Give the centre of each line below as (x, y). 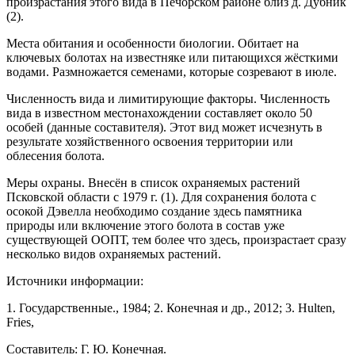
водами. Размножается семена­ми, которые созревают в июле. (172, 72)
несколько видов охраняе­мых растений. (114, 254)
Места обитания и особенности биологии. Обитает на (153, 44)
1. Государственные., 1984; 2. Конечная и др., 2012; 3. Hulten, (171, 308)
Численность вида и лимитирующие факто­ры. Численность (168, 99)
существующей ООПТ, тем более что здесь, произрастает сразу (176, 240)
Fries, (20, 323)
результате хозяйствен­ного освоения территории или (150, 142)
